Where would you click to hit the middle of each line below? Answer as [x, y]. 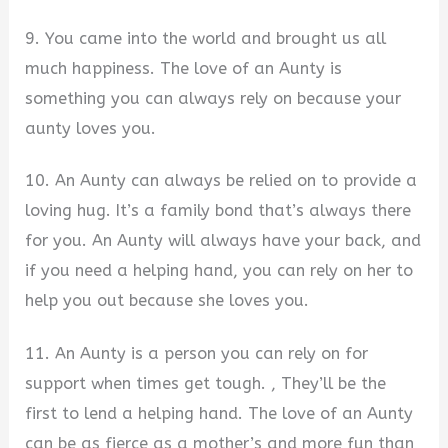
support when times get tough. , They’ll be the [206, 384]
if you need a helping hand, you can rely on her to [219, 271]
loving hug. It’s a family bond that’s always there [218, 211]
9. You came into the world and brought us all [206, 38]
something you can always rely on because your [213, 98]
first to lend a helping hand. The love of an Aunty [219, 414]
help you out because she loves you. [167, 301]
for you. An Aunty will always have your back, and [223, 241]
